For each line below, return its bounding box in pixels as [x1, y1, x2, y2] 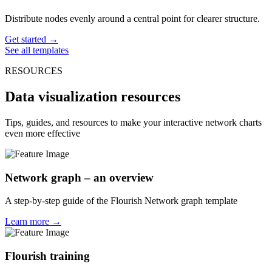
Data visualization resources [5, 89, 180, 105]
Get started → [5, 34, 58, 45]
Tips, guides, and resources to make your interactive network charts [5, 117, 262, 128]
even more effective [5, 128, 80, 139]
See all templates [5, 45, 69, 56]
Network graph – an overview [5, 171, 154, 184]
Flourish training [5, 250, 90, 263]
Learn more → [5, 216, 61, 227]
